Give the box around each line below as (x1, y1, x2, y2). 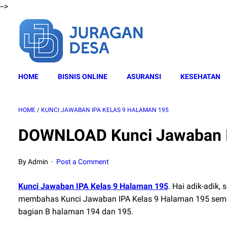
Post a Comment (56, 158, 109, 166)
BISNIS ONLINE (58, 72, 107, 81)
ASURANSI (127, 72, 161, 81)
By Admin (18, 158, 50, 166)
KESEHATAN (180, 72, 220, 81)
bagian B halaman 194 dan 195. (18, 207, 133, 216)
